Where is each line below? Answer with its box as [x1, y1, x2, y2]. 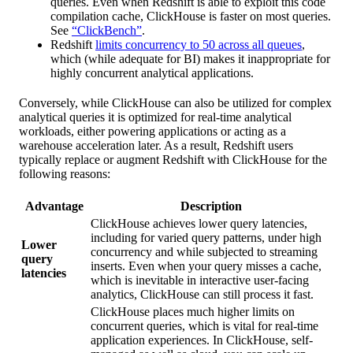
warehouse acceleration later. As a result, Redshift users [19, 139, 293, 153]
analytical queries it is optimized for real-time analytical [19, 110, 292, 124]
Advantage [25, 199, 84, 214]
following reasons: [19, 167, 110, 181]
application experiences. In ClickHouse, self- [91, 333, 313, 347]
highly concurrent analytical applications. [50, 66, 254, 80]
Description [180, 199, 242, 214]
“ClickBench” [72, 24, 142, 38]
